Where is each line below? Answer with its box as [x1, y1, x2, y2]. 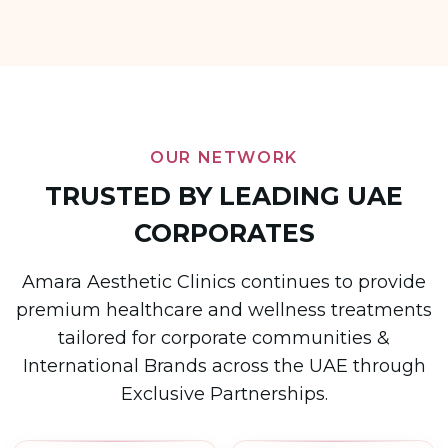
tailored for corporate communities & [58, 327, 390, 349]
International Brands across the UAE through [22, 355, 426, 377]
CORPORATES [133, 218, 315, 248]
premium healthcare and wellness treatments [16, 299, 432, 321]
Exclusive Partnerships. [120, 383, 328, 405]
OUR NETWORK [150, 148, 298, 167]
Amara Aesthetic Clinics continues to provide [22, 271, 426, 293]
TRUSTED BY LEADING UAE [45, 181, 403, 211]
